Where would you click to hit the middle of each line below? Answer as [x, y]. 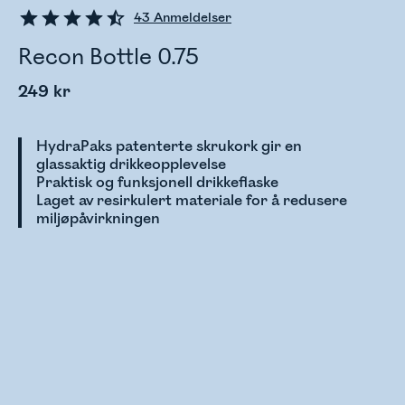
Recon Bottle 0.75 [108, 57]
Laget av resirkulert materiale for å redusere [192, 201]
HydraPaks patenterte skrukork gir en [169, 146]
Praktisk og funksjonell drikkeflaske [157, 183]
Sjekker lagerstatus [171, 360]
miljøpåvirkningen [98, 219]
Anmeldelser [191, 18]
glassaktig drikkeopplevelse [131, 165]
